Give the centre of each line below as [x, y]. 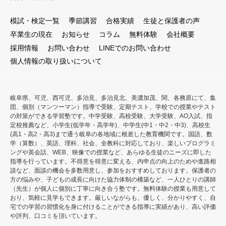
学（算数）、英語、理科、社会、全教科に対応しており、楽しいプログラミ [113, 143]
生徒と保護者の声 [172, 21]
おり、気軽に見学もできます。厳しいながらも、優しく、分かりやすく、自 [113, 197]
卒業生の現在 [31, 35]
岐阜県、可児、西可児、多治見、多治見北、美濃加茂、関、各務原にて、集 [113, 98]
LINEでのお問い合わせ [135, 48]
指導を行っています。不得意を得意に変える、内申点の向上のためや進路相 [113, 161]
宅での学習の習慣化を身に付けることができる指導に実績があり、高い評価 [113, 207]
